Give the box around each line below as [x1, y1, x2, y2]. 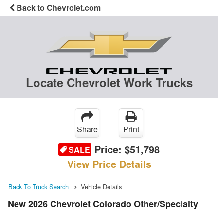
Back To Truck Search [8, 182, 69, 192]
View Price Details [67, 157, 151, 171]
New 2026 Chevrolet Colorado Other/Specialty [8, 197, 198, 210]
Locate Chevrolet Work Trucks [25, 74, 193, 91]
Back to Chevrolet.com [15, 2, 101, 13]
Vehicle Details [81, 182, 122, 192]
